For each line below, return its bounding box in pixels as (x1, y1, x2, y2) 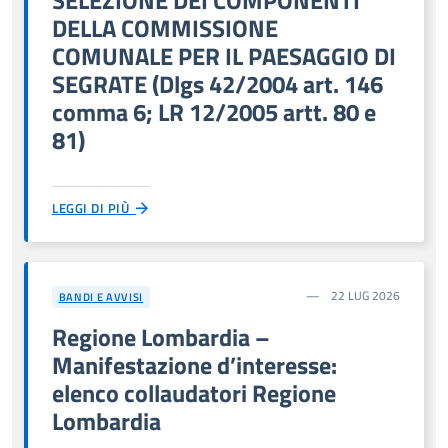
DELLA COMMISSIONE (52, 9, 278, 46)
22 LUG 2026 (328, 286, 400, 305)
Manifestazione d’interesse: (52, 346, 337, 383)
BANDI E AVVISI (58, 288, 144, 306)
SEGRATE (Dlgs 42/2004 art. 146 (52, 65, 383, 102)
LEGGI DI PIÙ (52, 197, 137, 218)
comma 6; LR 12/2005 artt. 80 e (52, 93, 376, 130)
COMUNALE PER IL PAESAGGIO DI (52, 37, 396, 74)
